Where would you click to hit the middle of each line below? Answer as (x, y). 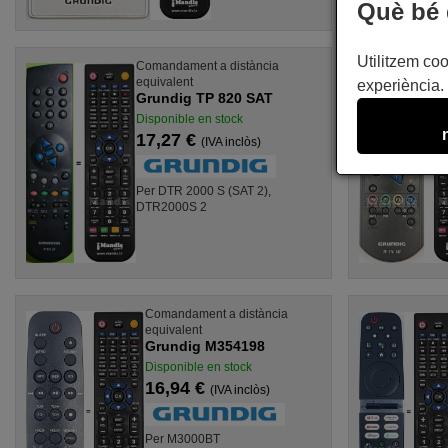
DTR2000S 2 (172, 207)
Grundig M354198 (205, 346)
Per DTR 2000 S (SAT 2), (204, 191)
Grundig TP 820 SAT (205, 98)
